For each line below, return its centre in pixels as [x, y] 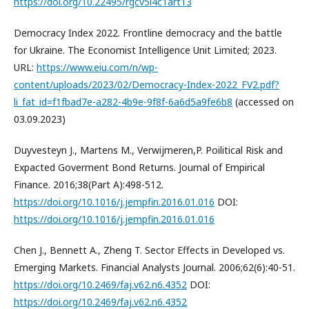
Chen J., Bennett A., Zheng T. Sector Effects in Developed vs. [149, 250]
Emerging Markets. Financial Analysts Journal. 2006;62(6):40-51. [154, 267]
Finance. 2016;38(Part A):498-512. [89, 184]
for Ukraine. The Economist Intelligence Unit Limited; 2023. [145, 50]
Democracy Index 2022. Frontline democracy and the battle [148, 32]
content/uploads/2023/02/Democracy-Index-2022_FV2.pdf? [147, 84]
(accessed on [263, 101]
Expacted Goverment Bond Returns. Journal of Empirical [139, 167]
